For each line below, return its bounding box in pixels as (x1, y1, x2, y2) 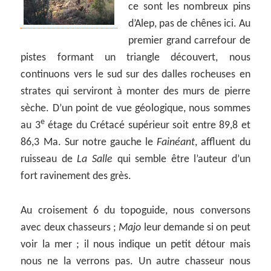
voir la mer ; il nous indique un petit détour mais (21, 238, 250, 250)
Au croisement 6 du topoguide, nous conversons (21, 204, 250, 217)
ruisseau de (21, 153, 77, 165)
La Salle (77, 153, 113, 165)
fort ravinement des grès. (21, 170, 132, 182)
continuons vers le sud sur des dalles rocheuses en (21, 68, 250, 80)
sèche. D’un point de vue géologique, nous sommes (21, 102, 250, 114)
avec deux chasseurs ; (21, 221, 119, 233)
